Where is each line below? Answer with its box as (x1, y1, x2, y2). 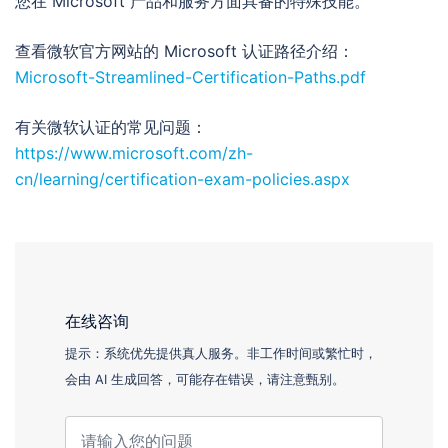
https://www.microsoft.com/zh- (15, 143, 253, 164)
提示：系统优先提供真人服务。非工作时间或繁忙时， (65, 346, 377, 362)
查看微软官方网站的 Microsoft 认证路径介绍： (15, 41, 354, 62)
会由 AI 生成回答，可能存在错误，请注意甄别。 (65, 372, 345, 388)
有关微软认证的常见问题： (15, 117, 207, 138)
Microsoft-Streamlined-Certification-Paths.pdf (15, 67, 366, 88)
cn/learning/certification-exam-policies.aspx (15, 169, 350, 190)
